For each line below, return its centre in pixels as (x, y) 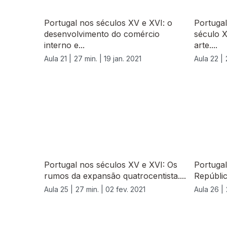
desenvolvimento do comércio (102, 34)
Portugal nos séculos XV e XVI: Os (111, 165)
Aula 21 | (58, 59)
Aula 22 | (209, 59)
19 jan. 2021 (123, 59)
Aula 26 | (209, 190)
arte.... (206, 45)
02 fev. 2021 (125, 190)
